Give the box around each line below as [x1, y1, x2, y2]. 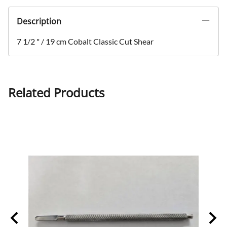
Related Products [8, 84, 104, 101]
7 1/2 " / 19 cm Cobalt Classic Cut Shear [17, 36, 154, 47]
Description [17, 16, 61, 27]
